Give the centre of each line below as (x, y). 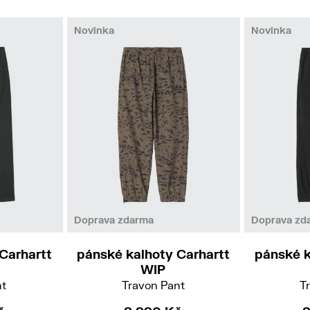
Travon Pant (153, 284)
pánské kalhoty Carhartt (153, 254)
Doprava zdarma (113, 219)
